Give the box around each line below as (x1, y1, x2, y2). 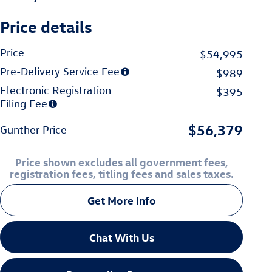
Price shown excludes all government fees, (15, 154, 228, 169)
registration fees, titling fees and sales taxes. (9, 166, 234, 180)
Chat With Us (89, 230, 154, 245)
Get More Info (87, 192, 156, 207)
